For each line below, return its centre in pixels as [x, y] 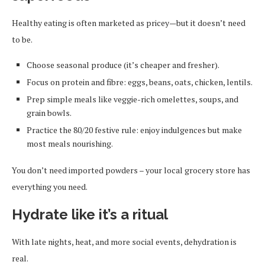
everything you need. [50, 187]
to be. [22, 39]
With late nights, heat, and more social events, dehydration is [124, 242]
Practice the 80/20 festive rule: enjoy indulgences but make [134, 130]
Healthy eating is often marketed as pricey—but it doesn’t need [129, 23]
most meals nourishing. [70, 143]
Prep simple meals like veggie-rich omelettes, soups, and [132, 99]
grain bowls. [49, 113]
